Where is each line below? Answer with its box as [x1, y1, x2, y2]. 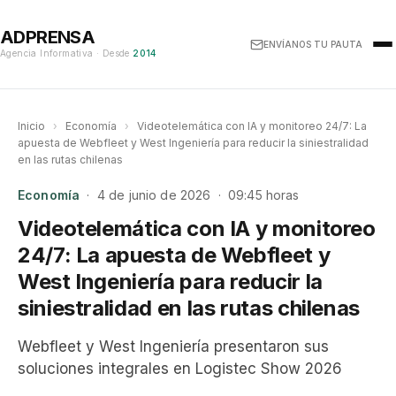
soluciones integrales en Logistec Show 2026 [18, 360, 342, 377]
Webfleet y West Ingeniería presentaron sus [18, 338, 329, 355]
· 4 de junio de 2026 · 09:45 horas [80, 187, 300, 202]
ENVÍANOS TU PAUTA [263, 39, 362, 49]
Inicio [18, 119, 45, 133]
